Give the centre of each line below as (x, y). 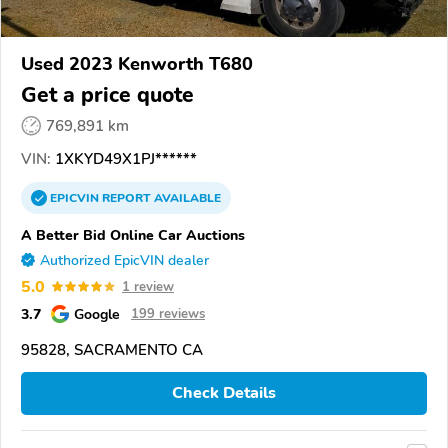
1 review (148, 286)
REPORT (126, 197)
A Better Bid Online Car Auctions (133, 234)
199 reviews (168, 313)
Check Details (224, 393)
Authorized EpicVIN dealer (124, 260)
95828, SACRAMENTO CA (112, 349)
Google (97, 313)
